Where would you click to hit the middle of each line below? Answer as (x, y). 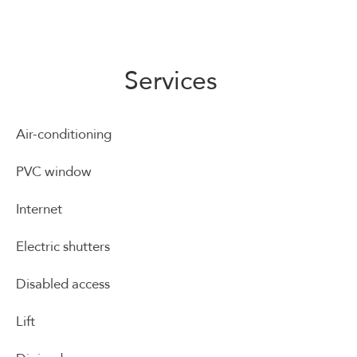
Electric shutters (63, 247)
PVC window (54, 172)
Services (171, 80)
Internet (39, 209)
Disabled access (63, 284)
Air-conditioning (64, 134)
